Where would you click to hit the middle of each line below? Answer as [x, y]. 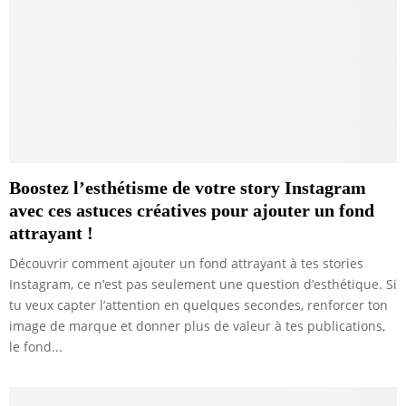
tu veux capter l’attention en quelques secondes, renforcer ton [198, 305]
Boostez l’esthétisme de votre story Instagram [188, 188]
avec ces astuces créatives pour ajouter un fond [192, 211]
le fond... [36, 347]
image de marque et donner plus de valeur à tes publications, [197, 326]
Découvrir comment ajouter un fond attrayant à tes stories [186, 264]
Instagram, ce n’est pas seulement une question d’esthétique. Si [203, 285]
